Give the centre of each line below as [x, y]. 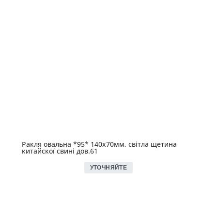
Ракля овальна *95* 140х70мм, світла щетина [99, 144]
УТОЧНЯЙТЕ [108, 168]
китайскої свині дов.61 [60, 151]
